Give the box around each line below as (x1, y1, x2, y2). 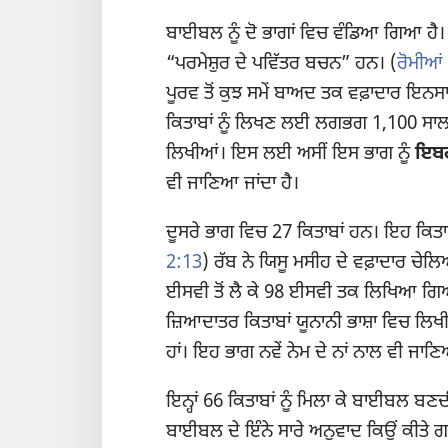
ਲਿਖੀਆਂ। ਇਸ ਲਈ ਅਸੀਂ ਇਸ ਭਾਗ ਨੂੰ (166, 141, 415, 167)
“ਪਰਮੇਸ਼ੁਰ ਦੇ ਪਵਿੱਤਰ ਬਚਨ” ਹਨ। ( (166, 51, 397, 77)
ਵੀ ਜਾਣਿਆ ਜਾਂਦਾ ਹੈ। (166, 171, 299, 197)
